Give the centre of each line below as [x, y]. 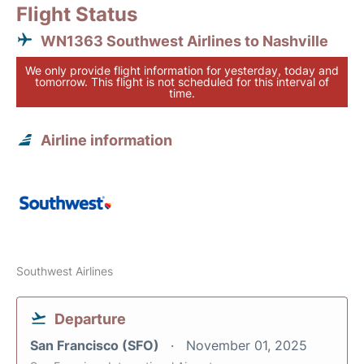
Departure [90, 319]
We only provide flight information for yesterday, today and [182, 71]
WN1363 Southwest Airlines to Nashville [184, 41]
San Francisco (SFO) [96, 346]
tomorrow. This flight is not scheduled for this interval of [182, 82]
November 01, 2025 [247, 346]
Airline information [106, 141]
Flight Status [77, 15]
